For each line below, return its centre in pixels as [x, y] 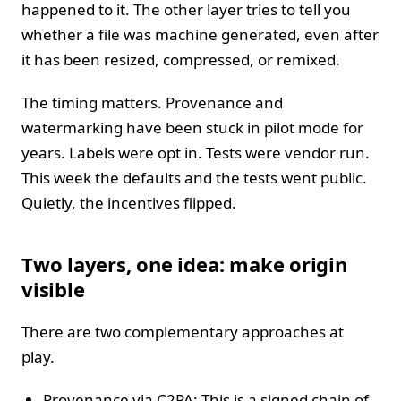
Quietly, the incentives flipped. [129, 202]
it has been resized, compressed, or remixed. [181, 59]
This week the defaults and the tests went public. [194, 177]
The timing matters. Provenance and [152, 102]
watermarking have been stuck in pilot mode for [192, 127]
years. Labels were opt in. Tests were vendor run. [196, 152]
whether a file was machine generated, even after [200, 34]
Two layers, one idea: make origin [184, 264]
